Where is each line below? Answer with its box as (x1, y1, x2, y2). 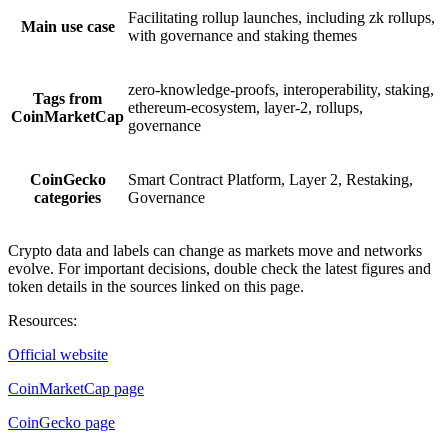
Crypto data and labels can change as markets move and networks (8, 242, 422, 260)
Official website (8, 346, 108, 364)
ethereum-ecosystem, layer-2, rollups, (128, 99, 363, 117)
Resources (8, 312, 73, 330)
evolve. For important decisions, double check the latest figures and (8, 260, 431, 278)
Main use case (20, 18, 115, 36)
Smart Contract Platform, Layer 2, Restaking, (128, 171, 413, 189)
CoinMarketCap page (8, 380, 144, 398)
